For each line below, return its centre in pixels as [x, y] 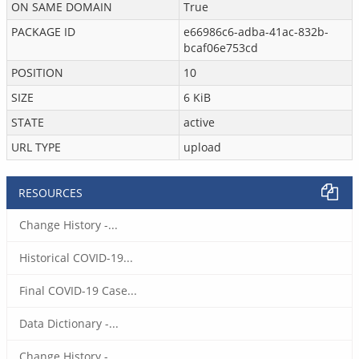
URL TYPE [36, 147]
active [199, 122]
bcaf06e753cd [221, 48]
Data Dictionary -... [69, 323]
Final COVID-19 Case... [78, 290]
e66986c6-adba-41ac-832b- [256, 32]
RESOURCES [50, 193]
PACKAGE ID [43, 32]
